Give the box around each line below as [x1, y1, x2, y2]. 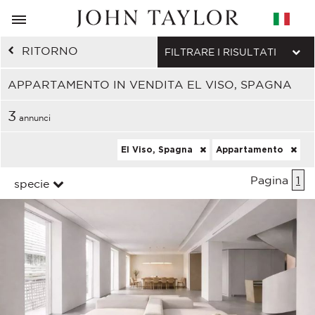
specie [14, 177, 49, 190]
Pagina [250, 174, 292, 186]
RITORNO [22, 44, 78, 57]
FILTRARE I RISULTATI [165, 46, 276, 58]
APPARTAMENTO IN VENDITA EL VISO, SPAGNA [8, 78, 292, 91]
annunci [16, 113, 51, 122]
